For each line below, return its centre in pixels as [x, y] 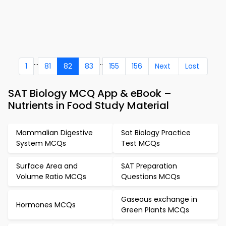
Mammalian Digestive [54, 133]
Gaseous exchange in [159, 199]
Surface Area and [47, 166]
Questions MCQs [151, 177]
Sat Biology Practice [156, 133]
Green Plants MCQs [155, 210]
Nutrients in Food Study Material [89, 105]
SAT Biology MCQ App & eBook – [90, 93]
